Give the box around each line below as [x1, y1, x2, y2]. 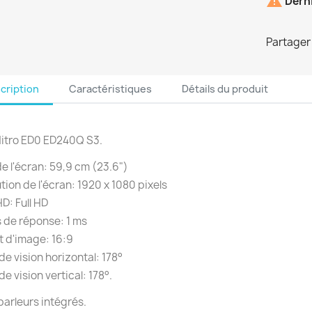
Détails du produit [182, 81, 269, 95]
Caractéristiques [69, 81, 153, 95]
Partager [265, 35, 311, 50]
